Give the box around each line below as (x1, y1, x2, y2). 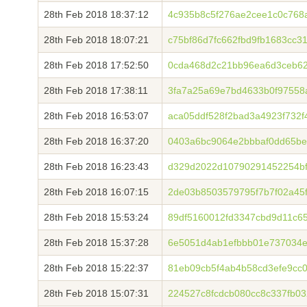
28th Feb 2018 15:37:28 (44, 237, 149, 248)
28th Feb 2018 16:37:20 (44, 136, 149, 147)
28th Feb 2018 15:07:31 (44, 288, 149, 299)
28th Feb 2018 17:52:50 (44, 60, 149, 71)
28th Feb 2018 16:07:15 (44, 186, 149, 197)
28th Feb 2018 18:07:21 (44, 34, 149, 45)
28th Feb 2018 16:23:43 (44, 161, 149, 172)
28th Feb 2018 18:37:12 (44, 9, 149, 20)
